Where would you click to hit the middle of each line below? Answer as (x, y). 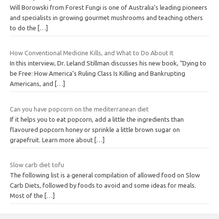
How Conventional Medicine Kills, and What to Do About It (92, 53)
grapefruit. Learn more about (52, 140)
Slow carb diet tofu (37, 165)
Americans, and (32, 84)
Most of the (27, 196)
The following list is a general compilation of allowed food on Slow (105, 175)
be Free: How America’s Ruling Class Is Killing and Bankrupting (98, 74)
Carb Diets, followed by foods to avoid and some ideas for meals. (103, 186)
